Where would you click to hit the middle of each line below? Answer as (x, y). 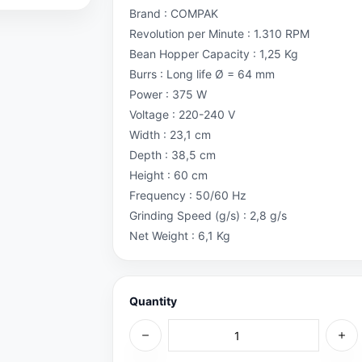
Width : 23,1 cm (170, 135)
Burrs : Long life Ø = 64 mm (202, 74)
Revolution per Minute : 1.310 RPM (219, 34)
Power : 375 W (168, 94)
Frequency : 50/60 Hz (188, 195)
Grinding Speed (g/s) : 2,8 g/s (208, 215)
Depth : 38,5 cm (173, 155)
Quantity (153, 301)
